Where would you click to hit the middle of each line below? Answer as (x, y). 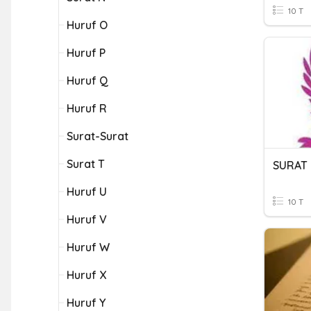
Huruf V (87, 219)
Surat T (86, 164)
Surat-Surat (98, 136)
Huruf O (87, 25)
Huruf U (87, 192)
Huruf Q (87, 81)
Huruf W (88, 247)
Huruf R (87, 108)
